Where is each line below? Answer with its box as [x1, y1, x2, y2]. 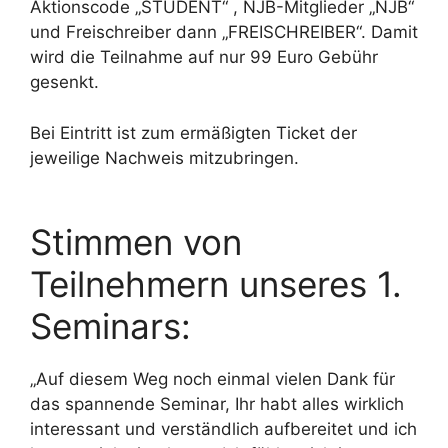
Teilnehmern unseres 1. [30, 263, 402, 305]
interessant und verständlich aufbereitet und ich [30, 419, 417, 439]
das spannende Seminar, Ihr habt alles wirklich [30, 394, 404, 414]
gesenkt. [30, 72, 99, 92]
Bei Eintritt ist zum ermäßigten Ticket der [30, 122, 357, 143]
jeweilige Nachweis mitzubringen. [30, 147, 299, 168]
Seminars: [30, 305, 191, 347]
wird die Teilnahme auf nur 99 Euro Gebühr [30, 47, 378, 67]
